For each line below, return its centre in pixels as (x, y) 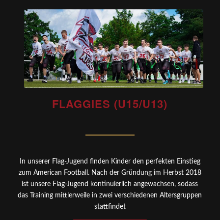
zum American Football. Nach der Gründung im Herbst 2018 (110, 173)
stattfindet (110, 206)
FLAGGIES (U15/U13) (110, 103)
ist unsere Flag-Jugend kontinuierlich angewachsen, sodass (110, 184)
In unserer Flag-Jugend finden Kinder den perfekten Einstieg (110, 161)
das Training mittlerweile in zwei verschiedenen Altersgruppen (110, 195)
